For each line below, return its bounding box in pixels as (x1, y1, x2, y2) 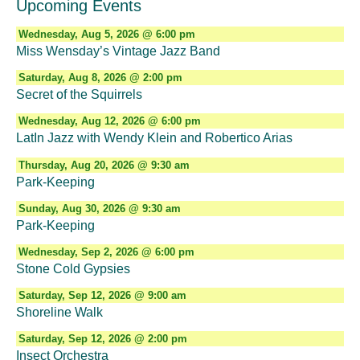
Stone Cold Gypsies (16, 262, 130, 276)
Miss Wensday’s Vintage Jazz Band (16, 44, 220, 59)
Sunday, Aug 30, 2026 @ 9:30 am (18, 202, 181, 215)
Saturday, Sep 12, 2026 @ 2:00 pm (18, 333, 187, 346)
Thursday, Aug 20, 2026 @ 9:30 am (18, 158, 190, 171)
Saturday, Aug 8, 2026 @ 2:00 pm (18, 72, 182, 84)
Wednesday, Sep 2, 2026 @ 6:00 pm (18, 246, 194, 259)
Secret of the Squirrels (16, 88, 142, 102)
